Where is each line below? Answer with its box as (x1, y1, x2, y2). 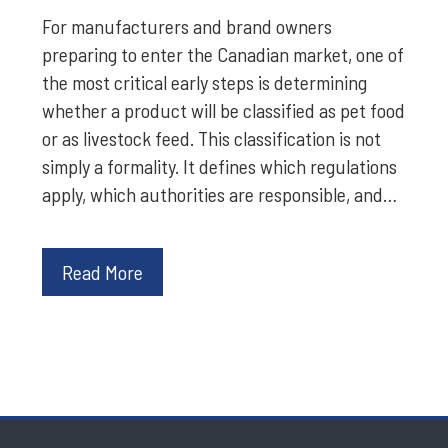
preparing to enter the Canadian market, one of (42, 41, 405, 66)
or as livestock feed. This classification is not (42, 125, 382, 150)
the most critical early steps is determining (42, 69, 368, 94)
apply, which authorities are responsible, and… (42, 181, 398, 206)
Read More (62, 259, 144, 284)
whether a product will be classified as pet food (42, 97, 406, 122)
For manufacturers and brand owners (42, 13, 333, 38)
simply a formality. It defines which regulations (42, 153, 398, 178)
